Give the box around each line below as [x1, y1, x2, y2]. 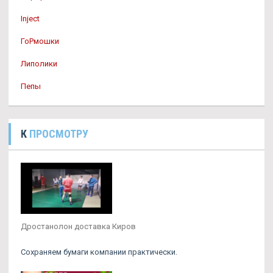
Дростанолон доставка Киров [21, 222, 136, 232]
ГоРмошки [21, 37, 59, 46]
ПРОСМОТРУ [29, 127, 88, 140]
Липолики [21, 59, 57, 68]
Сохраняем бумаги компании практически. [21, 247, 177, 257]
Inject [21, 14, 40, 23]
